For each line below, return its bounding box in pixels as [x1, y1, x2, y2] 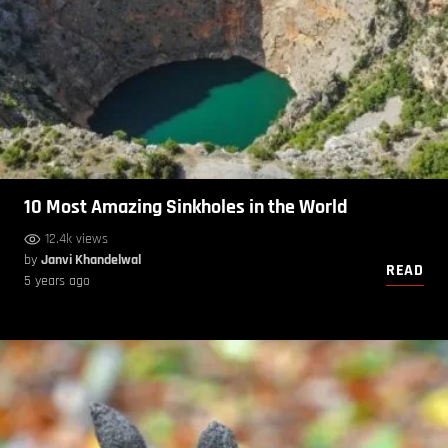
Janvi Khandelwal [41, 250, 141, 269]
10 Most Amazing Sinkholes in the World [24, 193, 348, 220]
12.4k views [45, 229, 108, 248]
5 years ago [24, 271, 90, 290]
